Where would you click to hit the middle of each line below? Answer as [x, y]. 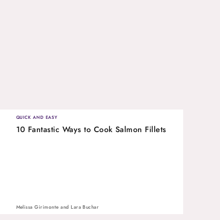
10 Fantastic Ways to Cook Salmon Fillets [91, 129]
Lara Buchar [85, 207]
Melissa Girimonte [37, 207]
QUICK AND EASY [37, 117]
